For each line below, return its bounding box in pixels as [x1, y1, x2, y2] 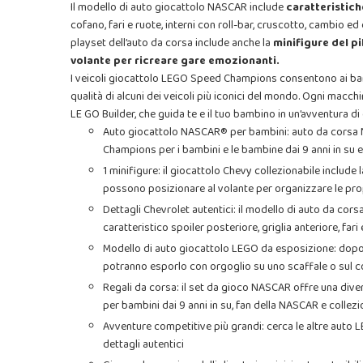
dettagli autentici [103, 335, 184, 353]
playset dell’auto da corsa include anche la [70, 33, 273, 52]
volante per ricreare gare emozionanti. [70, 51, 280, 70]
